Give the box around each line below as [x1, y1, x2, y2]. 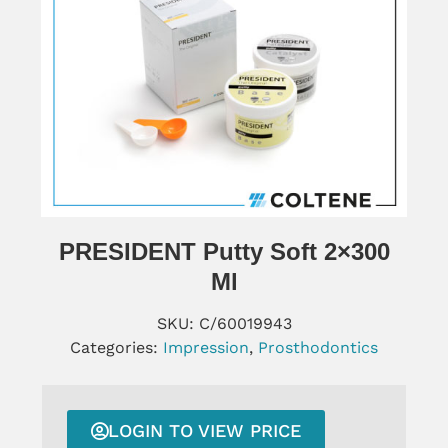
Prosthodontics [258, 337, 378, 357]
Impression [163, 337, 249, 357]
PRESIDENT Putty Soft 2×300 [58, 237, 390, 265]
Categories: [70, 337, 163, 357]
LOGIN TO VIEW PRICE [107, 419, 301, 441]
